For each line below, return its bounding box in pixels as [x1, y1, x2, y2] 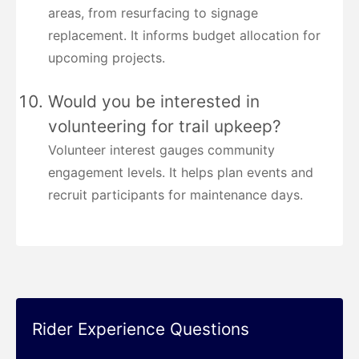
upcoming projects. [48, 49, 165, 66]
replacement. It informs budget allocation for [48, 26, 321, 43]
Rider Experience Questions [32, 318, 249, 339]
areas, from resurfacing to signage [48, 4, 258, 21]
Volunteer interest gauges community [48, 141, 275, 158]
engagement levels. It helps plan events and [48, 163, 313, 180]
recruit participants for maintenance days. [48, 186, 303, 203]
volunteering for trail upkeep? [48, 115, 281, 136]
